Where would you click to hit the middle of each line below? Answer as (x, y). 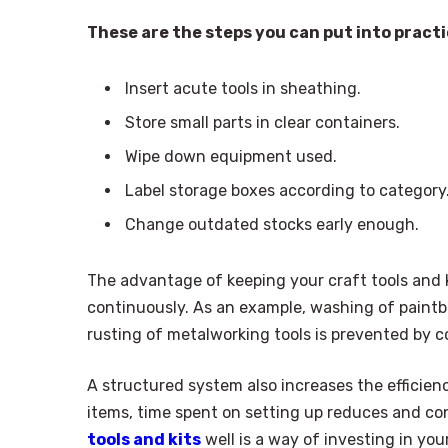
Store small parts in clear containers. (262, 122)
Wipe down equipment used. (231, 156)
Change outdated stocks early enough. (272, 224)
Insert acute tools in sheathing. (243, 88)
